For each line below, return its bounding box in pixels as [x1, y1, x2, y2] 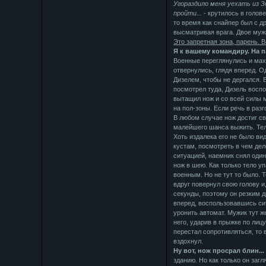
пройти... [173, 9, 202, 17]
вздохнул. [173, 237, 204, 245]
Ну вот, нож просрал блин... [173, 246, 265, 254]
